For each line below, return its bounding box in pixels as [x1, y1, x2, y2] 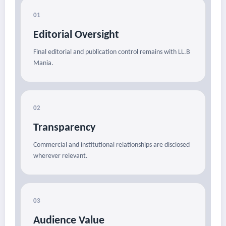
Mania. [33, 60, 53, 68]
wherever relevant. [33, 152, 88, 160]
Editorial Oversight [33, 29, 119, 41]
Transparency [33, 122, 95, 134]
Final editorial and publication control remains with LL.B [33, 48, 190, 56]
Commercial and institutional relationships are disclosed [33, 141, 190, 149]
